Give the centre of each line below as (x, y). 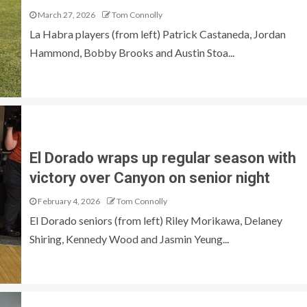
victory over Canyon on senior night (149, 178)
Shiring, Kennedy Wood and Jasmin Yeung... (129, 239)
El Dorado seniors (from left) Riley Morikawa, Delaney (156, 220)
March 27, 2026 (65, 15)
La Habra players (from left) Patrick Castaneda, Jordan (157, 34)
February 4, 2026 (68, 201)
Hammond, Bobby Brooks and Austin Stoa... (132, 52)
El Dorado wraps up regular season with (162, 158)
